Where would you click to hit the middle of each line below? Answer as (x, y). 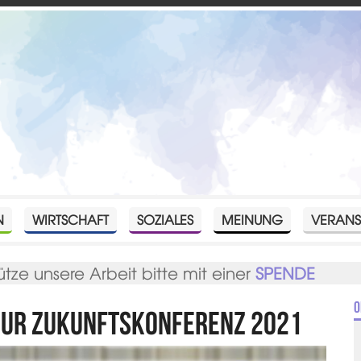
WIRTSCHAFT (71, 219)
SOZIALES (166, 219)
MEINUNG (253, 219)
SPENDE (286, 272)
